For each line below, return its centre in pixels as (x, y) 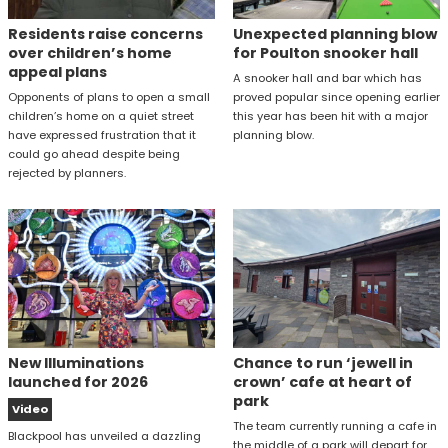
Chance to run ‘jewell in (322, 362)
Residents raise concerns (105, 34)
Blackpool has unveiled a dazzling (104, 435)
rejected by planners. (67, 173)
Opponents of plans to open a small (109, 97)
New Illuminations (76, 362)
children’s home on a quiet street (101, 116)
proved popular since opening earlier (336, 97)
